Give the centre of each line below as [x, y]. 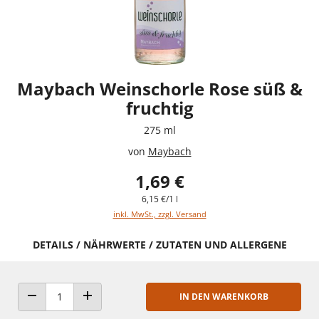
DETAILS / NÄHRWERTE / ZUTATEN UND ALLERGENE [159, 244]
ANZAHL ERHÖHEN [122, 309]
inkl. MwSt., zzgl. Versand [159, 214]
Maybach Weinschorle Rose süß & [159, 88]
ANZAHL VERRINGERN [73, 309]
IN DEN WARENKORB [224, 296]
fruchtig [159, 108]
